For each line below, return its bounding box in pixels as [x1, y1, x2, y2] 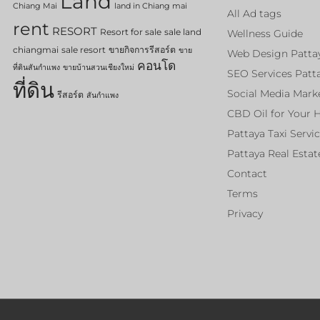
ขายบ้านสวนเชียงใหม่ [63, 62, 134, 72]
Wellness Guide [227, 26, 303, 40]
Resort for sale [100, 26, 161, 37]
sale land [164, 26, 201, 37]
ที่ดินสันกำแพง [13, 62, 60, 72]
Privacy [227, 206, 263, 220]
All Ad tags [227, 6, 281, 20]
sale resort [61, 44, 106, 55]
